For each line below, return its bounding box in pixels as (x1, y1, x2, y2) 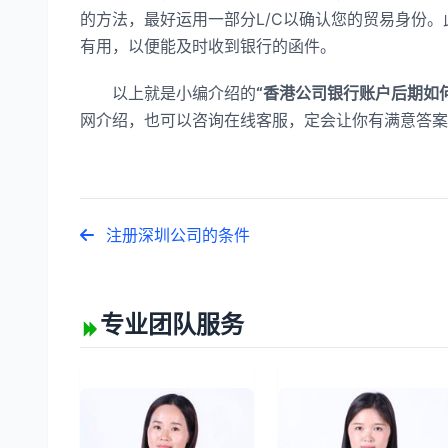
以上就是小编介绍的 (80, 83, 256, 103)
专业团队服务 (100, 310, 244, 339)
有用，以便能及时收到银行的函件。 (80, 36, 336, 56)
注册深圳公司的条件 (102, 225, 250, 245)
